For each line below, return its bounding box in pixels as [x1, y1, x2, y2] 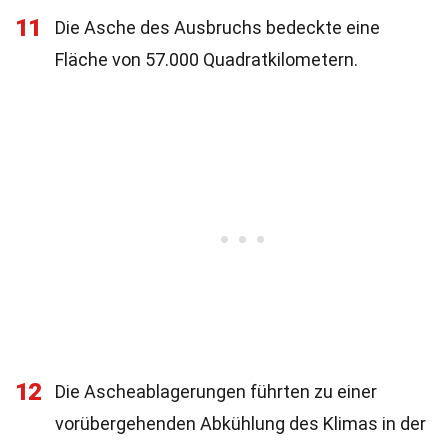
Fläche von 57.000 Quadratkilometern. [55, 49, 358, 70]
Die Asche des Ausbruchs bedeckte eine [55, 17, 380, 38]
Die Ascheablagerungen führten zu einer [55, 381, 377, 402]
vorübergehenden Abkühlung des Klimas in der [55, 413, 426, 434]
